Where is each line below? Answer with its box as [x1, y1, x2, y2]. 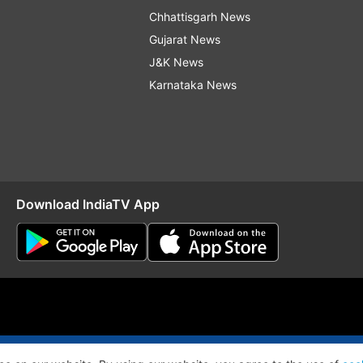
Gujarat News [149, 32, 220, 47]
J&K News [149, 55, 203, 70]
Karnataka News [149, 78, 237, 92]
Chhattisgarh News [149, 10, 250, 24]
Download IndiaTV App [16, 196, 160, 213]
